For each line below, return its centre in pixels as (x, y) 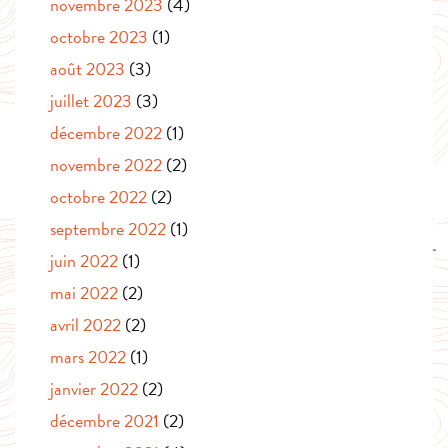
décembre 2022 (106, 133)
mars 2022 (88, 357)
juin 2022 (84, 261)
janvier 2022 (94, 389)
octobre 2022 (98, 197)
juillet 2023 (91, 101)
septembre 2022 (108, 229)
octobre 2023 (99, 37)
